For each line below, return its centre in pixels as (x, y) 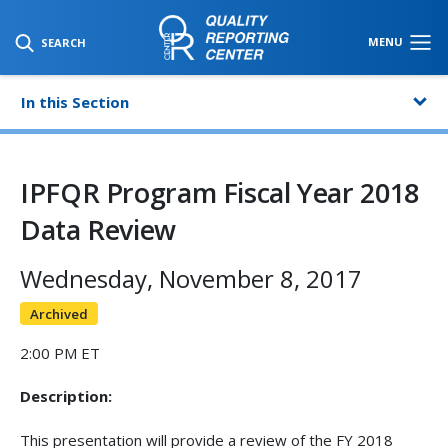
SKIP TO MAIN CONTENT (121, 26)
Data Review (98, 229)
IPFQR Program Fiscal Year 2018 (219, 192)
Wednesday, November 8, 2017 (191, 278)
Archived (58, 313)
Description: (66, 396)
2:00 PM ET (60, 352)
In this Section (75, 102)
